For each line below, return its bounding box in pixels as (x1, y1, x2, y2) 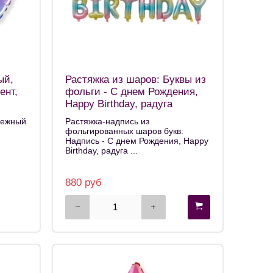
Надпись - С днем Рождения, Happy (65, 136, 208, 146)
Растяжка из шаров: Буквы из (65, 74, 206, 86)
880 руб (65, 176, 102, 188)
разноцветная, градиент (65, 110, 179, 122)
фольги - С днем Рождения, (65, 86, 198, 98)
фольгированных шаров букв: (65, 126, 183, 136)
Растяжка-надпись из (65, 116, 149, 127)
